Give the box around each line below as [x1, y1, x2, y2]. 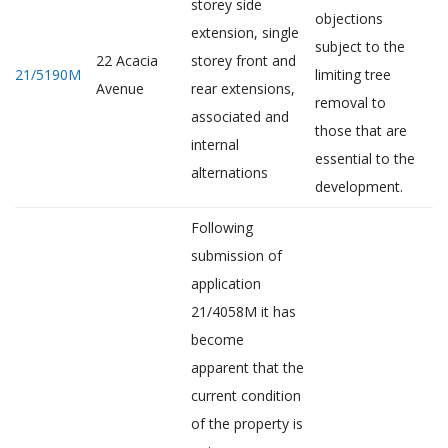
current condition [191, 386, 301, 405]
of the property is [191, 414, 303, 433]
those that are [315, 121, 407, 140]
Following [191, 218, 253, 237]
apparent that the [191, 358, 304, 377]
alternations [191, 163, 268, 182]
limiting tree [315, 65, 391, 84]
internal [191, 135, 239, 154]
